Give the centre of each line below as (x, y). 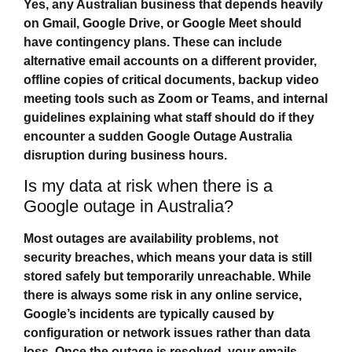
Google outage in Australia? (128, 206)
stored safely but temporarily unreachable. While (167, 276)
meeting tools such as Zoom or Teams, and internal (176, 98)
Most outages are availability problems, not (151, 238)
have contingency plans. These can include (153, 42)
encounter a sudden (85, 136)
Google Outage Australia (220, 136)
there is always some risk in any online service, (163, 295)
